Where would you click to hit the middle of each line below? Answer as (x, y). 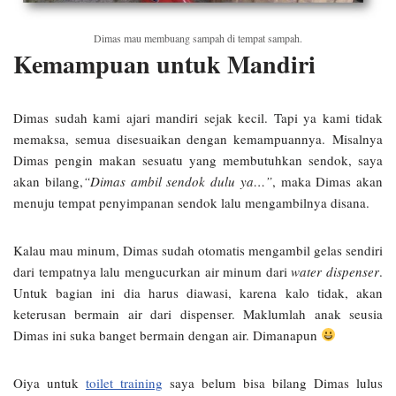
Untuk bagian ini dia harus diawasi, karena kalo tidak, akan (198, 292)
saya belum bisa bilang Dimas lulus (273, 382)
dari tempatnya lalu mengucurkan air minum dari (152, 271)
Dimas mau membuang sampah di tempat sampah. (198, 38)
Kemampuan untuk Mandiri (164, 64)
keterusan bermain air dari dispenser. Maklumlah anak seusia (198, 313)
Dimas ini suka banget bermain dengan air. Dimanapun (167, 335)
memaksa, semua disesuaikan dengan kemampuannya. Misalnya (198, 138)
